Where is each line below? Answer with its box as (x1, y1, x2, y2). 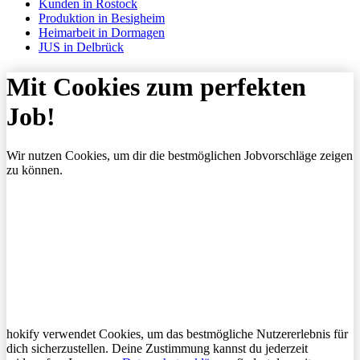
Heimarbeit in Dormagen (39, 26, 165, 40)
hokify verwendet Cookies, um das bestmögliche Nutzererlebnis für (6, 327, 348, 342)
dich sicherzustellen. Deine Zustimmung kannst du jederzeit (6, 342, 308, 356)
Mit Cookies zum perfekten (6, 72, 306, 101)
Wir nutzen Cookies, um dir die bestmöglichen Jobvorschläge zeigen (6, 149, 353, 163)
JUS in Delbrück (39, 40, 124, 55)
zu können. (6, 163, 63, 178)
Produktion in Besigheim (39, 11, 165, 26)
